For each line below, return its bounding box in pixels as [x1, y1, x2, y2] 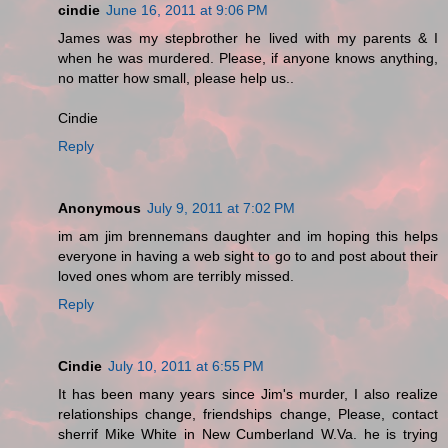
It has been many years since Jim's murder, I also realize [58, 386, 438, 403]
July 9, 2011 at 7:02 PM [147, 200, 295, 217]
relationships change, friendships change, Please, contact [58, 406, 438, 423]
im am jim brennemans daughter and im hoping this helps [58, 228, 438, 245]
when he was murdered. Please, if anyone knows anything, [58, 50, 438, 67]
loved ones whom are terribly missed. [58, 268, 294, 285]
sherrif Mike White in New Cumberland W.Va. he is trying [58, 426, 438, 443]
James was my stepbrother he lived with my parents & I [58, 30, 438, 47]
